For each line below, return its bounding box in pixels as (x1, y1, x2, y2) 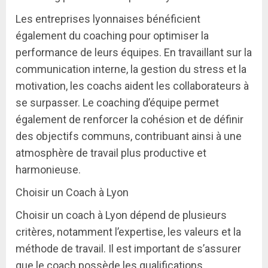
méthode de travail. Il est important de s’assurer (16, 242, 241, 255)
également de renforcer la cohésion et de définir (16, 113, 243, 126)
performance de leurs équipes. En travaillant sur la (16, 46, 252, 59)
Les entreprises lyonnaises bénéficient (16, 13, 200, 25)
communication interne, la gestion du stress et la (16, 63, 246, 75)
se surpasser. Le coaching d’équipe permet (16, 96, 219, 109)
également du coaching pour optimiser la (16, 29, 209, 42)
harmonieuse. (16, 163, 81, 176)
